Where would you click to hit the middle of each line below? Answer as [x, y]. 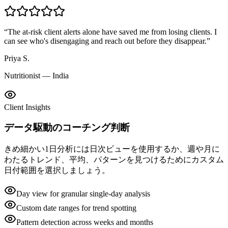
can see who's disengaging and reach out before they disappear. [105, 41]
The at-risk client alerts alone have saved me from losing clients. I [112, 32]
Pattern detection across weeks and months [85, 222]
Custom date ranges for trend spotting [76, 208]
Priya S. [17, 58]
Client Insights [27, 107]
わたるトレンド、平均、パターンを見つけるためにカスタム [114, 160]
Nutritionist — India [36, 75]
